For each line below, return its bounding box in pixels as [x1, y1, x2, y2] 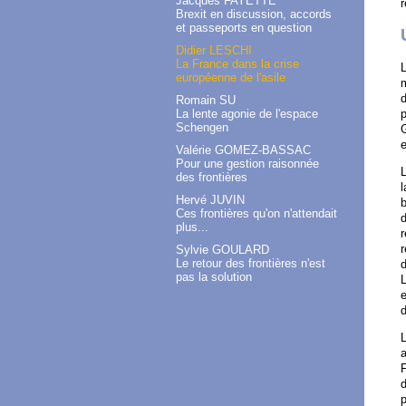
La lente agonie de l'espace [176, 106, 318, 121]
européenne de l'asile [176, 70, 285, 84]
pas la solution [176, 269, 252, 284]
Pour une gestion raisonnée [176, 156, 319, 170]
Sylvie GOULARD [176, 242, 269, 256]
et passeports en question [176, 20, 312, 34]
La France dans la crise [176, 56, 299, 71]
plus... [176, 219, 208, 234]
